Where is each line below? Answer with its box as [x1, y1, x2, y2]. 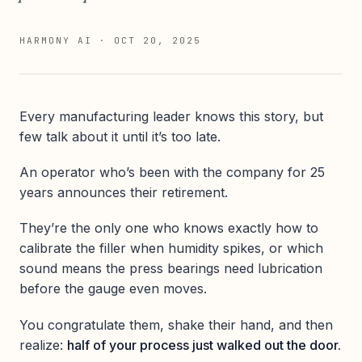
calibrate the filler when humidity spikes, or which [19, 240, 323, 257]
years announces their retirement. [19, 184, 228, 201]
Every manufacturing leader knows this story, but [19, 108, 323, 124]
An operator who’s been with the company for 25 [19, 164, 325, 181]
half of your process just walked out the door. [67, 336, 341, 353]
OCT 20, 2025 [113, 35, 201, 46]
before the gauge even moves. [19, 280, 207, 297]
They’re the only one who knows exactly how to [19, 220, 318, 237]
